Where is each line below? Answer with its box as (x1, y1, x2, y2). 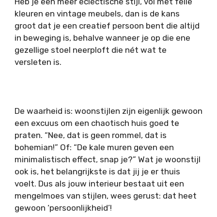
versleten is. (15, 57, 62, 67)
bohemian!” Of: (15, 142, 74, 152)
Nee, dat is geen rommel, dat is (48, 130, 167, 140)
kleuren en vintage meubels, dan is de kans (15, 8, 180, 18)
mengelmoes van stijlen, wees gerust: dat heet (15, 190, 197, 201)
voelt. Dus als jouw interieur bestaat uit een (15, 178, 184, 188)
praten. (15, 130, 45, 140)
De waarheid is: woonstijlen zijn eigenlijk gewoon (15, 106, 202, 116)
